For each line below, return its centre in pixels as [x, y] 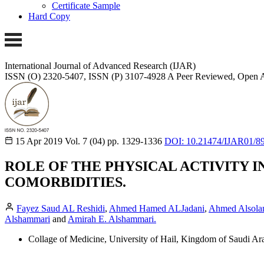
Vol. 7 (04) [85, 141]
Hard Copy [49, 16]
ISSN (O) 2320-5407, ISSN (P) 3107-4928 [85, 76]
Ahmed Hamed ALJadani [157, 208]
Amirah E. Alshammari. [112, 219]
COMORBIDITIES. [65, 182]
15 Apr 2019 [39, 141]
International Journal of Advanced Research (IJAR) [100, 65]
